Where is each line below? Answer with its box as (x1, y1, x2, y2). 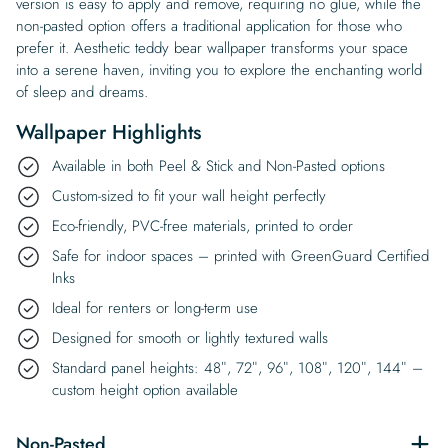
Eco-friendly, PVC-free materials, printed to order (52, 214, 353, 237)
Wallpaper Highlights (16, 117, 201, 147)
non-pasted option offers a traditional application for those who (16, 14, 402, 37)
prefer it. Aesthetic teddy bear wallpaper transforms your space (16, 36, 408, 59)
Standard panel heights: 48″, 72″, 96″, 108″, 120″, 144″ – (52, 356, 423, 379)
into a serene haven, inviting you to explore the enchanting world (16, 58, 422, 81)
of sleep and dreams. (16, 80, 148, 103)
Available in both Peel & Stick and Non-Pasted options (52, 154, 385, 177)
